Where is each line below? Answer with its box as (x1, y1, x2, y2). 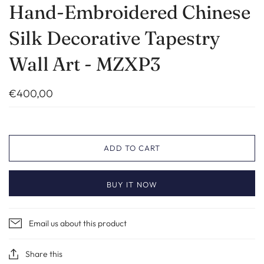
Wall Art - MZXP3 (9, 52, 160, 75)
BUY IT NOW (107, 179, 157, 189)
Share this (25, 248, 62, 259)
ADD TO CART (103, 143, 161, 153)
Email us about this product (29, 217, 127, 229)
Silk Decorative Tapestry (9, 26, 220, 49)
